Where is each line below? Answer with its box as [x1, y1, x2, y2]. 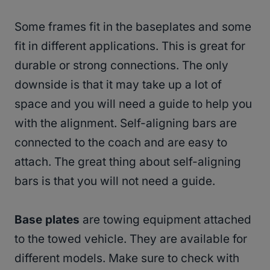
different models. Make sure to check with [14, 251, 239, 266]
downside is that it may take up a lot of [14, 78, 222, 92]
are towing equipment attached [83, 213, 251, 227]
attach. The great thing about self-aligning [14, 155, 241, 169]
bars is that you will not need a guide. [14, 174, 215, 189]
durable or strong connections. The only [14, 58, 228, 73]
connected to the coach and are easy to [14, 136, 227, 150]
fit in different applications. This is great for [14, 39, 245, 54]
